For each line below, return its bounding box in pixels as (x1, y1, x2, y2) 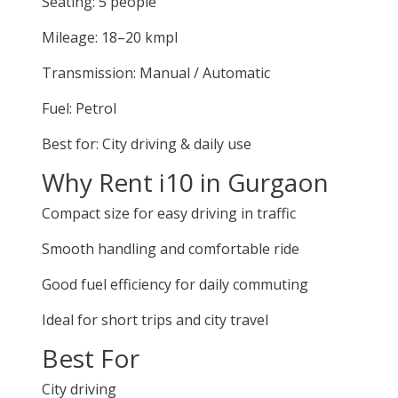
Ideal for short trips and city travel (42, 309, 268, 330)
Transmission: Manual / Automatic (42, 62, 270, 83)
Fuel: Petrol (42, 98, 116, 118)
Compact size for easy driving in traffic (42, 203, 296, 223)
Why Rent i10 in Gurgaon (42, 164, 329, 199)
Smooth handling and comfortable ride (42, 238, 299, 259)
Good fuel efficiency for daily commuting (42, 274, 308, 294)
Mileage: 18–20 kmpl (42, 27, 178, 47)
